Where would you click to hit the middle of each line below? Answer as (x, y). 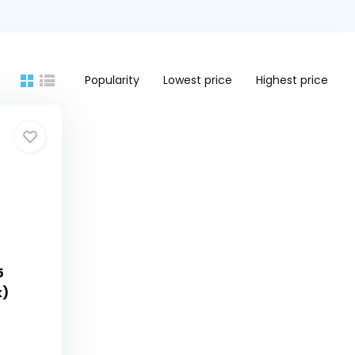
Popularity (113, 80)
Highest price (292, 80)
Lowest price (198, 80)
